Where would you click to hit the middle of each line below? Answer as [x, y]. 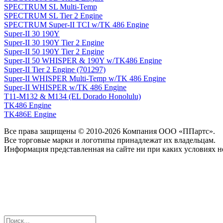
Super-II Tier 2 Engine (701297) [55, 70]
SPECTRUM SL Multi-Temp [51, 7]
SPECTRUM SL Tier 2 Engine [53, 16]
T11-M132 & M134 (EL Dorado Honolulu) [72, 97]
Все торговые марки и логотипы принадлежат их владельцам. [110, 140]
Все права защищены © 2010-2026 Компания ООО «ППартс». [110, 131]
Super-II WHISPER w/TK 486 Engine [65, 88]
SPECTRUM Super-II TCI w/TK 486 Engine [76, 25]
